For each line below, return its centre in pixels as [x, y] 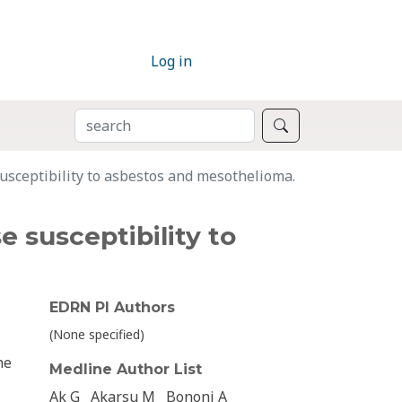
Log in [171, 61]
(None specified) [97, 335]
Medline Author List [126, 370]
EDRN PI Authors [112, 308]
